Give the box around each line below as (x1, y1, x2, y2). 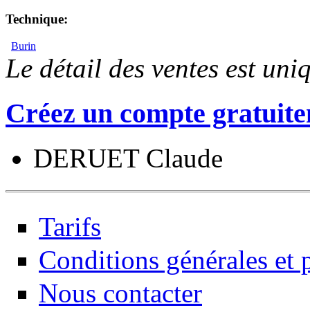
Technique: (6, 12, 68, 27)
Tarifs (39, 211, 101, 241)
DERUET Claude (33, 143, 223, 173)
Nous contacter (39, 278, 202, 309)
